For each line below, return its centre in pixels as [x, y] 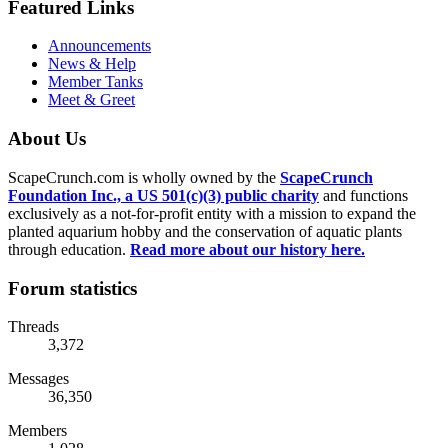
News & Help [92, 64]
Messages [38, 379]
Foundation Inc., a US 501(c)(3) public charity [163, 195]
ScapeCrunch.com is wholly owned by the [144, 177]
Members [37, 431]
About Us [47, 139]
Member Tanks [95, 82]
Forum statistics [72, 288]
